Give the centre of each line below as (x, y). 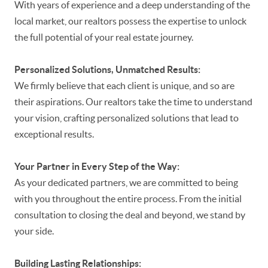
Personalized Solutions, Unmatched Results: (107, 70)
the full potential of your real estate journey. (104, 37)
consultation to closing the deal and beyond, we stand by (130, 215)
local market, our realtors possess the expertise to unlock (130, 21)
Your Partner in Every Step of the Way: (97, 167)
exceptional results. (54, 134)
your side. (34, 231)
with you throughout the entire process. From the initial (128, 199)
